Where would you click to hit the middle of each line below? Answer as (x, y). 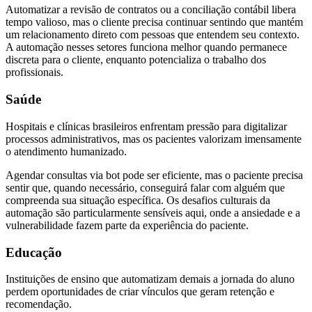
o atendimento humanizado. (66, 151)
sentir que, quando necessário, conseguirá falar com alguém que (145, 187)
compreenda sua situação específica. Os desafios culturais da (138, 200)
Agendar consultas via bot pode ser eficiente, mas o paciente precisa (154, 175)
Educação (34, 252)
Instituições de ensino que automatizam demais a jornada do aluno (150, 279)
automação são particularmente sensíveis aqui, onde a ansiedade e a (153, 212)
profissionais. (34, 72)
